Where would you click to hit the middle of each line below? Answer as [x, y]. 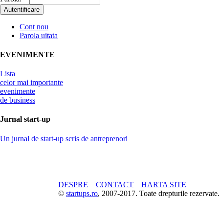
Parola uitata [39, 35]
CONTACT [115, 185]
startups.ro [82, 194]
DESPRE [73, 185]
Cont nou [34, 26]
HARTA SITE [164, 185]
